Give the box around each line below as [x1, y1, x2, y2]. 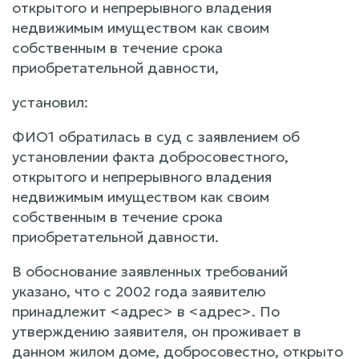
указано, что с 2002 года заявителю [12, 281, 266, 301]
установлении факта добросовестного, [12, 147, 288, 166]
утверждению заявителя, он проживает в [12, 321, 301, 341]
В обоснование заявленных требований [12, 261, 288, 280]
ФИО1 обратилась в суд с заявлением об [12, 127, 300, 146]
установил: [12, 92, 88, 111]
